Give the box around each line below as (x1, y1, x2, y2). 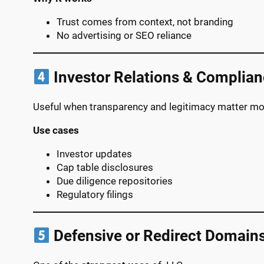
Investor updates (57, 147, 132, 160)
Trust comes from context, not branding (57, 16, 233, 28)
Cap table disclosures (57, 161, 153, 173)
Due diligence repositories (57, 174, 173, 187)
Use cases (33, 124, 79, 136)
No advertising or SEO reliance (57, 29, 192, 42)
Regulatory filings (57, 188, 133, 200)
